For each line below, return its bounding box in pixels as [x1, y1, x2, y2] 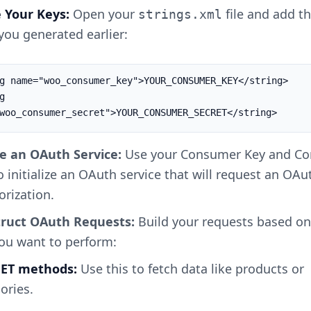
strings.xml [137, 7, 222, 22]
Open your [69, 6, 138, 22]
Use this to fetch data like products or [76, 260, 304, 277]
